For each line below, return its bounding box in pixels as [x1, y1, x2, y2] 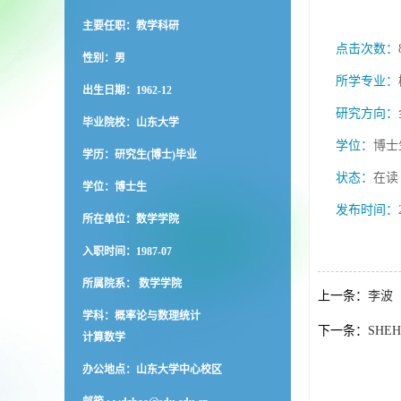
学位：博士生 [82, 181, 147, 193]
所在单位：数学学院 [82, 213, 179, 226]
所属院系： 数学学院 [82, 277, 182, 290]
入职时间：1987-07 [82, 245, 172, 258]
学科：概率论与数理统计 [82, 310, 200, 322]
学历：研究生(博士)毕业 [82, 149, 197, 161]
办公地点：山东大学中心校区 [82, 363, 222, 376]
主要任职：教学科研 [82, 20, 179, 32]
